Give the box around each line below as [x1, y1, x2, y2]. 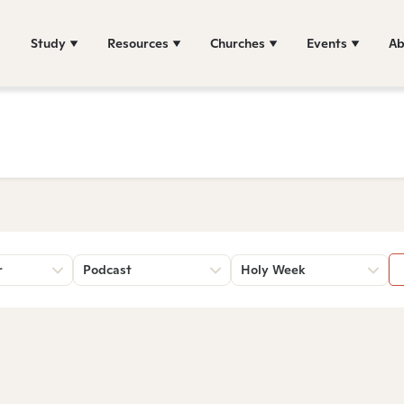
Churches [210, 34, 265, 51]
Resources [107, 34, 169, 51]
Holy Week [241, 262, 305, 278]
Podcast [83, 262, 132, 278]
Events [307, 34, 347, 51]
